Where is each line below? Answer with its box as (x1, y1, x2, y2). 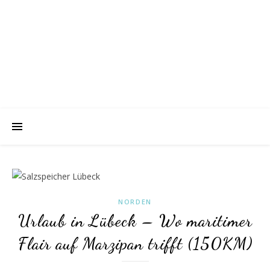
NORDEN (118, 197, 152, 206)
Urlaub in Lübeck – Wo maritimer (17, 210, 253, 231)
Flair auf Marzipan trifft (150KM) (17, 233, 253, 254)
